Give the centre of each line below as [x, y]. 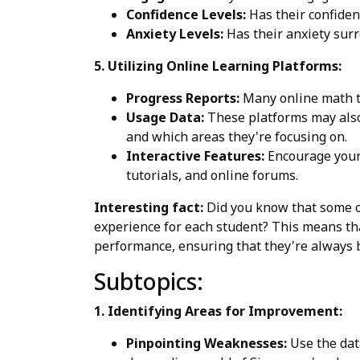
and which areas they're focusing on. [237, 136]
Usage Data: [165, 117]
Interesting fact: [149, 207]
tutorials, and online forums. [212, 175]
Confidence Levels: [186, 14]
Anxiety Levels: [175, 33]
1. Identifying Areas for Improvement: [218, 311]
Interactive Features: [195, 155]
